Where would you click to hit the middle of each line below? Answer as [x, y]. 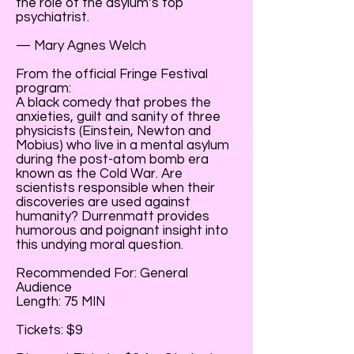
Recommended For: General [102, 273]
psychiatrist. [53, 17]
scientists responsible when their [115, 188]
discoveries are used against [103, 202]
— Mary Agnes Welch [81, 46]
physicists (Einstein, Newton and [113, 131]
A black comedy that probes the [113, 103]
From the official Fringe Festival [112, 74]
